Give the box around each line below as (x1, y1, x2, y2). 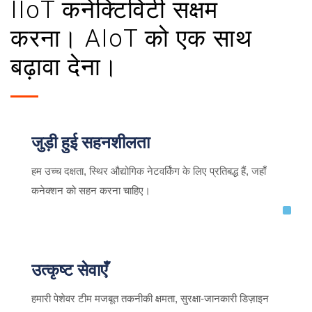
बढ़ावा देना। (10, 53, 118, 81)
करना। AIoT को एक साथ (10, 24, 252, 53)
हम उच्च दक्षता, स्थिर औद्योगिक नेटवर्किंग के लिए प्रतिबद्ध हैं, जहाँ (31, 165, 266, 177)
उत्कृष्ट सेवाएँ (31, 260, 107, 280)
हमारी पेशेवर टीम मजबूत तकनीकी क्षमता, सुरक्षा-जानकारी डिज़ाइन (31, 292, 269, 304)
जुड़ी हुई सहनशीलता (31, 133, 150, 153)
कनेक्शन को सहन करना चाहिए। (31, 185, 150, 196)
